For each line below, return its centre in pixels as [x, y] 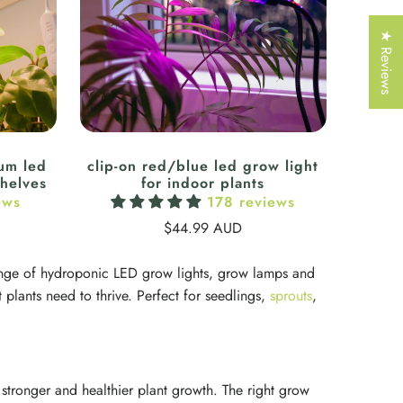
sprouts [291, 296]
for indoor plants [203, 184]
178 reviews [251, 202]
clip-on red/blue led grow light [203, 166]
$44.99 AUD [203, 228]
